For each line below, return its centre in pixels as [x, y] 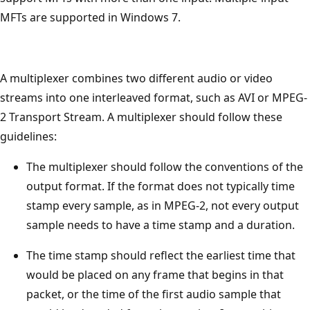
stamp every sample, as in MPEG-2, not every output [163, 205]
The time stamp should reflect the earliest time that [161, 255]
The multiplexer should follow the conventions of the [165, 166]
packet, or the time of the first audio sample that [154, 294]
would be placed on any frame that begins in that [155, 274]
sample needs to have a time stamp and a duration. [161, 225]
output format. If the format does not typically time [161, 186]
